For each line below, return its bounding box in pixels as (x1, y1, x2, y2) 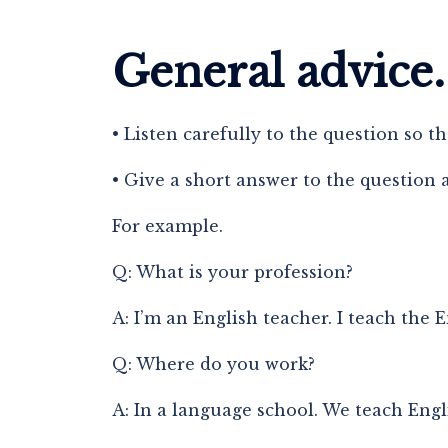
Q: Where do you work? (112, 354, 315, 374)
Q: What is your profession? (112, 262, 353, 282)
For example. (112, 216, 223, 236)
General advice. (112, 46, 445, 98)
